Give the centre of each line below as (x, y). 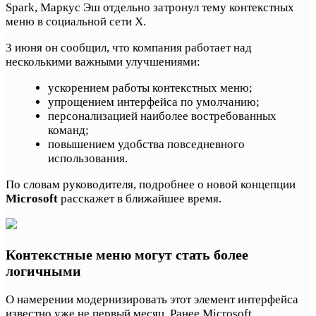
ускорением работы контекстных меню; (150, 87)
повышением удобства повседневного (146, 144)
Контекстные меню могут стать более (127, 254)
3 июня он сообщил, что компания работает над (129, 47)
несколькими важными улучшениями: (103, 61)
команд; (68, 130)
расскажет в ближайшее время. (140, 198)
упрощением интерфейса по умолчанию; (154, 102)
